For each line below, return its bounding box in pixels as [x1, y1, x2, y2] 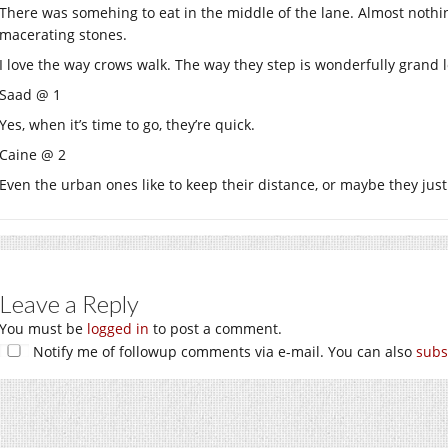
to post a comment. [149, 319, 282, 338]
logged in [87, 319, 149, 338]
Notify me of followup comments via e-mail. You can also [29, 342, 416, 361]
